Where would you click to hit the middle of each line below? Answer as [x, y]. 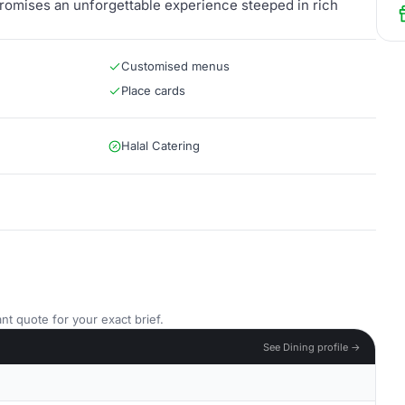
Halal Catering [160, 146]
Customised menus [175, 66]
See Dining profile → [312, 347]
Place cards [153, 90]
